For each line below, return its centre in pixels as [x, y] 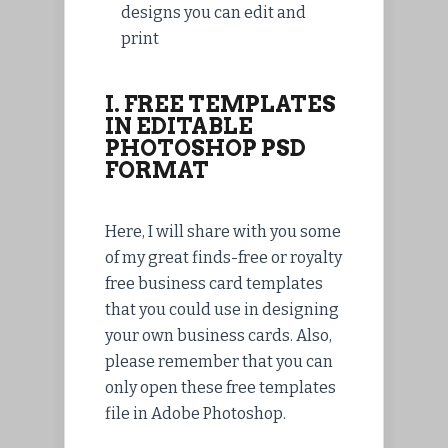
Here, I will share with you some [223, 231]
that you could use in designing [222, 309]
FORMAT [157, 169]
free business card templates [214, 283]
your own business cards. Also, [218, 335]
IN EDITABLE [179, 125]
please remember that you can [219, 361]
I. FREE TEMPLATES [220, 103]
